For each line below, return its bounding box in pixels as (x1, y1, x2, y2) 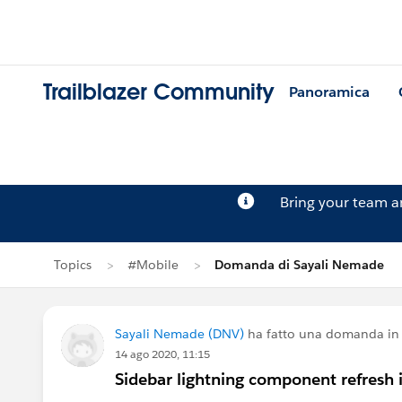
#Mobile (127, 257, 179, 273)
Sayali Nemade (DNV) (115, 326, 244, 342)
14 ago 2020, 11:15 (115, 346, 210, 362)
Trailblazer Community (43, 78, 275, 107)
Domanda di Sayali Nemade (214, 257, 384, 273)
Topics (54, 257, 92, 273)
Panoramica (289, 83, 370, 102)
